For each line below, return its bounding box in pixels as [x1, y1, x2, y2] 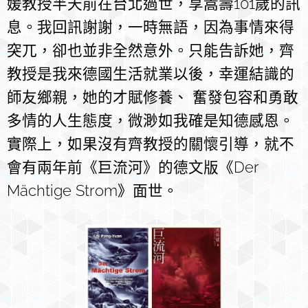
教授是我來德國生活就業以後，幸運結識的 [7, 65, 294, 82]
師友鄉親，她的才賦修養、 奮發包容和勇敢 [7, 89, 298, 106]
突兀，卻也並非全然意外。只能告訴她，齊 [7, 42, 294, 59]
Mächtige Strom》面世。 [7, 182, 178, 199]
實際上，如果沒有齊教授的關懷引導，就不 [7, 135, 294, 153]
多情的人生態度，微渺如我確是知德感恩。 [7, 112, 294, 129]
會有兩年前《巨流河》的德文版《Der [7, 159, 258, 176]
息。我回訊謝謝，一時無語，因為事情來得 [7, 19, 294, 36]
